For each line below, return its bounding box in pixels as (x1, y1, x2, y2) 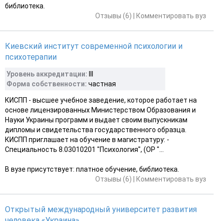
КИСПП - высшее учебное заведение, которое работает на (5, 96, 197, 104)
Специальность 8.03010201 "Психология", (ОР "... (5, 145, 164, 153)
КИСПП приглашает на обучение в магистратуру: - (5, 135, 169, 144)
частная (87, 79, 116, 88)
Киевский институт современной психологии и (5, 41, 183, 51)
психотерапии (5, 52, 57, 62)
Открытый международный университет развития (5, 204, 197, 214)
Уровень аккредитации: (6, 70, 87, 78)
